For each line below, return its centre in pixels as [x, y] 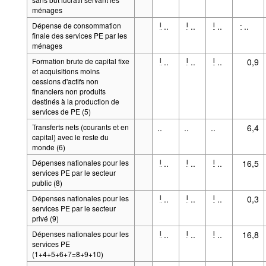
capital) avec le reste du [70, 137]
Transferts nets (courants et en [80, 126]
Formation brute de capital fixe [80, 61]
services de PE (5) [61, 111]
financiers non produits [69, 91]
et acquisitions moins [66, 71]
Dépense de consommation [76, 25]
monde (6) [48, 147]
